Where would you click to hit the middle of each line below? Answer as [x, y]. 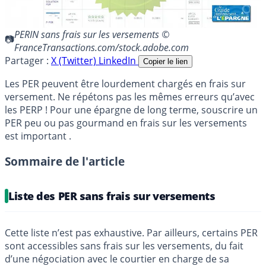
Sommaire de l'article [65, 161]
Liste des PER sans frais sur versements [112, 196]
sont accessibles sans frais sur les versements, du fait [124, 246]
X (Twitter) [75, 60]
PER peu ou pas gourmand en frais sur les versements [126, 123]
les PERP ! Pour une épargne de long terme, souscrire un [131, 110]
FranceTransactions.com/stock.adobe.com [102, 47]
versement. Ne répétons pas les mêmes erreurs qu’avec [130, 96]
